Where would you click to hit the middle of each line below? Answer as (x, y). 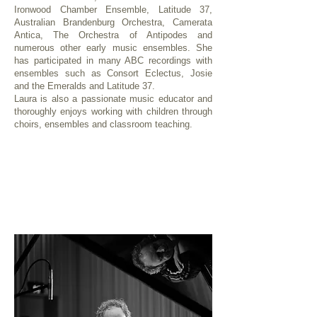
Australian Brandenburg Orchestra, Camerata (113, 22)
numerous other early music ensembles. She (113, 48)
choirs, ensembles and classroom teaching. (103, 124)
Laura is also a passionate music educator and (113, 99)
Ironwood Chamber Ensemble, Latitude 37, (113, 10)
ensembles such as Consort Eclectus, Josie (113, 73)
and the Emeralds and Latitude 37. (85, 86)
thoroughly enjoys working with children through (113, 111)
